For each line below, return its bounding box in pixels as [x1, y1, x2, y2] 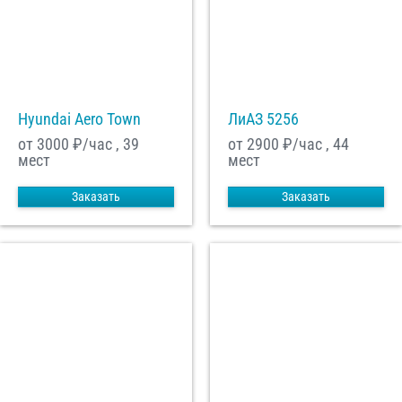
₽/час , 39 [69, 135, 139, 154]
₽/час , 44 [279, 135, 349, 154]
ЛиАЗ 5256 [228, 109, 299, 129]
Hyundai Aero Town [18, 109, 141, 129]
